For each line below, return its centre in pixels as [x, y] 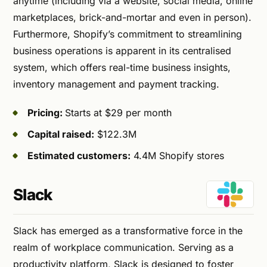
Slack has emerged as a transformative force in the [128, 230]
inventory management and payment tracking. [119, 84]
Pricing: [46, 112]
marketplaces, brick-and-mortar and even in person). [132, 17]
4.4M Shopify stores [177, 155]
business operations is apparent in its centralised [122, 50]
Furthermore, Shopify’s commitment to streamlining [128, 34]
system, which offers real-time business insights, [122, 67]
